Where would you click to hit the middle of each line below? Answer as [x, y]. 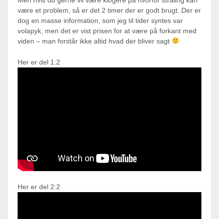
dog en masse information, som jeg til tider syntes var [100, 20]
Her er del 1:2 [39, 62]
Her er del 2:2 [39, 186]
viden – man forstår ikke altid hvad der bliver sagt [95, 41]
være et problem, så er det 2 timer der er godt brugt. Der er [109, 10]
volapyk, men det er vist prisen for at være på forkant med [107, 31]
